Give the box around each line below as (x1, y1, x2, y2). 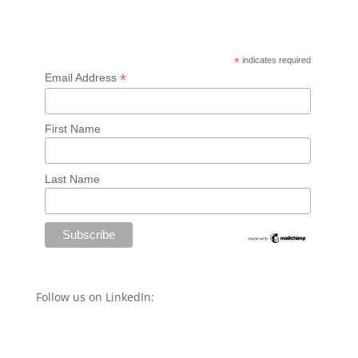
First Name (44, 122, 101, 136)
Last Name (44, 172, 100, 185)
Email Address (44, 71, 120, 84)
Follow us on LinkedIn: (35, 289, 154, 305)
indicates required (240, 55, 312, 65)
